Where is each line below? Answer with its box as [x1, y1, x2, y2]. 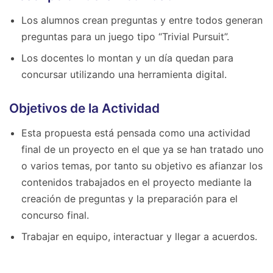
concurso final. [21, 209, 89, 221]
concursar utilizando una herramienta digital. [21, 68, 227, 80]
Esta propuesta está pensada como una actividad [21, 127, 250, 139]
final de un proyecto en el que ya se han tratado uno [21, 143, 264, 155]
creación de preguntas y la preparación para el [21, 193, 238, 205]
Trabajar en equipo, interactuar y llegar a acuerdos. [21, 230, 257, 243]
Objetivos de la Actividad [9, 101, 160, 116]
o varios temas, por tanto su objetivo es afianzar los [21, 160, 263, 172]
